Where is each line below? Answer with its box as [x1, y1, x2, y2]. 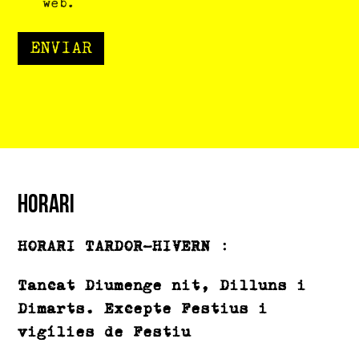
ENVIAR [30, 40, 93, 57]
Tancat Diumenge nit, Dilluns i [18, 279, 307, 294]
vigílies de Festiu [18, 325, 192, 341]
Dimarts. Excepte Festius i [18, 302, 268, 317]
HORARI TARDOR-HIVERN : [18, 240, 230, 255]
